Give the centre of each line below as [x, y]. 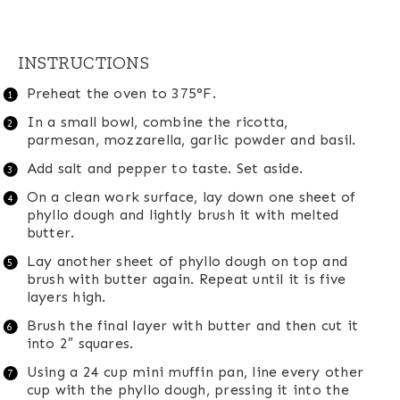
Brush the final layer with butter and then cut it [192, 326]
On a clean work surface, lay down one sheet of [191, 197]
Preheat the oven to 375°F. [121, 94]
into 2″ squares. [80, 344]
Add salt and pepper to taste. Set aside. [165, 169]
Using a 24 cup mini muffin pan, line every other [195, 372]
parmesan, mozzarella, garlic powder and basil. [191, 140]
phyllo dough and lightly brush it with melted [183, 215]
